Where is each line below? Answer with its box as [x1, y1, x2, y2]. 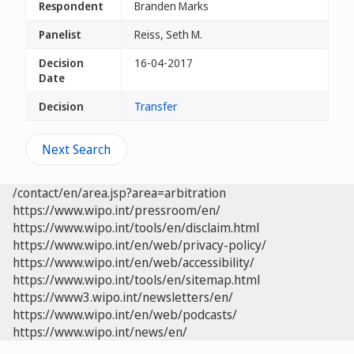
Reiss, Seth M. [134, 27, 202, 42]
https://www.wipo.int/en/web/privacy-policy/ [13, 236, 266, 254]
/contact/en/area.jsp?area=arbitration [13, 184, 226, 201]
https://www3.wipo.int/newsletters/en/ [13, 288, 233, 306]
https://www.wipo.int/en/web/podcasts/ [13, 306, 237, 323]
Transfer [134, 99, 177, 114]
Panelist [39, 27, 81, 42]
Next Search [42, 141, 111, 158]
